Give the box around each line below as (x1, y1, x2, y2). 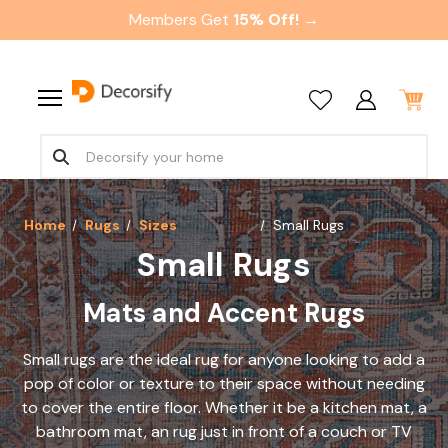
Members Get (129, 9, 229, 30)
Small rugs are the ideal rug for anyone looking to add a (23, 349, 425, 370)
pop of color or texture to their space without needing (23, 373, 425, 394)
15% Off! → (233, 9, 319, 30)
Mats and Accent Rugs (83, 296, 365, 330)
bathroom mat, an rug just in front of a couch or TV (36, 421, 412, 442)
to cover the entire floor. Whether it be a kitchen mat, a (21, 397, 427, 418)
